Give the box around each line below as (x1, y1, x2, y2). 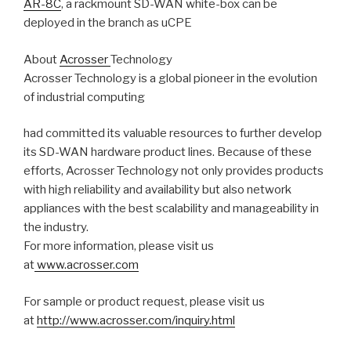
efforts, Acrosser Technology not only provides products (24, 164, 324, 178)
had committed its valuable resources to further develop (24, 126, 322, 140)
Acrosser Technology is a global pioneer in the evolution (24, 71, 317, 85)
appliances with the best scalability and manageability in (24, 201, 319, 215)
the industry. (24, 220, 89, 234)
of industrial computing (24, 89, 145, 104)
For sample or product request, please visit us (24, 294, 265, 309)
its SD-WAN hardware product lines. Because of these (24, 145, 312, 159)
